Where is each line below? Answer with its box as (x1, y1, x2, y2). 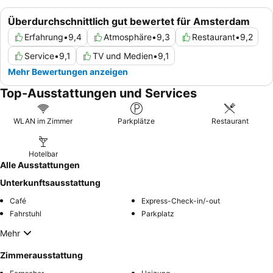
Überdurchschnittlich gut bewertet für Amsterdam (8, 15, 250, 28)
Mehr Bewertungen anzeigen (8, 66, 128, 77)
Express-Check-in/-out (141, 196, 220, 206)
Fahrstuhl (10, 209, 41, 219)
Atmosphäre (104, 32, 152, 43)
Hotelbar (28, 149, 58, 159)
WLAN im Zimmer (13, 116, 73, 126)
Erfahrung (24, 32, 63, 43)
